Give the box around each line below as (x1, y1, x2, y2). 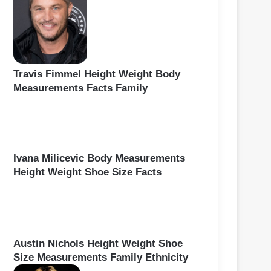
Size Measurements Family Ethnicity (13, 251, 188, 263)
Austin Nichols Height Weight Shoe (13, 237, 183, 249)
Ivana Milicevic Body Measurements (13, 152, 185, 165)
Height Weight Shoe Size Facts (13, 166, 162, 178)
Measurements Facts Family (13, 82, 148, 94)
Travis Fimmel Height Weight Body (13, 68, 180, 80)
